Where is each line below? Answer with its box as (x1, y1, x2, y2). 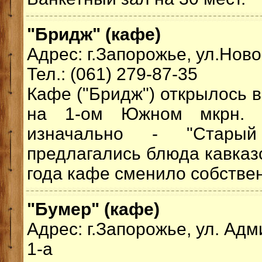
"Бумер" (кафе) (27, 199, 160, 219)
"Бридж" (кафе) (27, 25, 161, 44)
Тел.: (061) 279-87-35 (27, 64, 198, 84)
